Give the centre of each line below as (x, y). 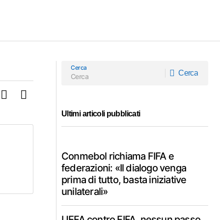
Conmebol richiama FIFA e (118, 156)
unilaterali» (85, 192)
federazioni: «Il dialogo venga (124, 168)
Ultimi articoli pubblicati (101, 114)
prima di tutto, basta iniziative (124, 180)
